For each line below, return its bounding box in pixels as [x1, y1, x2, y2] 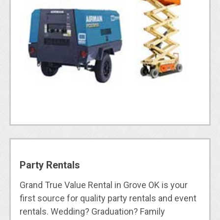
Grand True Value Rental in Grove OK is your [19, 180, 188, 191]
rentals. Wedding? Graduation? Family [19, 206, 165, 217]
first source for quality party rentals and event [19, 193, 196, 204]
